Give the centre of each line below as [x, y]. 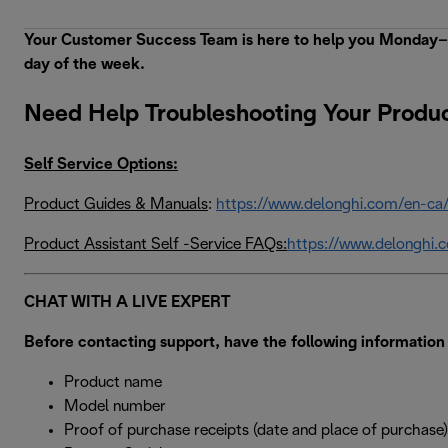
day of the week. [84, 64]
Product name [113, 382]
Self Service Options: [101, 164]
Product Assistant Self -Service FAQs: [155, 244]
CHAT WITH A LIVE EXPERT [127, 302]
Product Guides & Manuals [116, 204]
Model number [115, 406]
